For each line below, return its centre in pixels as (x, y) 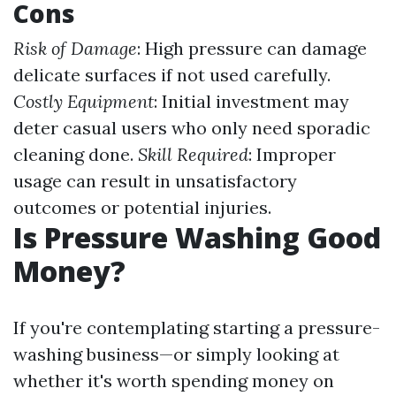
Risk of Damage (75, 48)
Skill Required (193, 154)
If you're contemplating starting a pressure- (197, 327)
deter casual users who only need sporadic (192, 128)
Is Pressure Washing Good (197, 237)
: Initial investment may (251, 101)
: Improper (292, 154)
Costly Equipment (84, 101)
